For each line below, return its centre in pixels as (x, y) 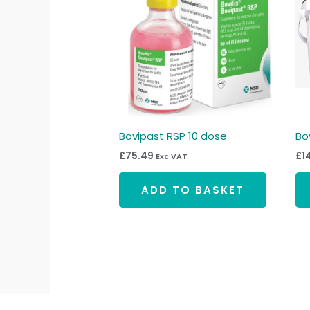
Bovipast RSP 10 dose (173, 136)
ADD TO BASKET (193, 190)
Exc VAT (172, 157)
